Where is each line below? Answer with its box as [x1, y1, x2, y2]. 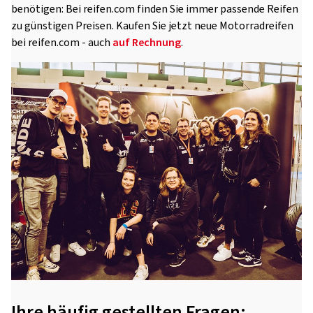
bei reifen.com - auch [11, 35, 112, 51]
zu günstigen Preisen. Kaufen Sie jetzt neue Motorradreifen [11, 18, 293, 34]
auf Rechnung [112, 35, 181, 51]
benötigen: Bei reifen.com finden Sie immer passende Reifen [11, 1, 298, 17]
